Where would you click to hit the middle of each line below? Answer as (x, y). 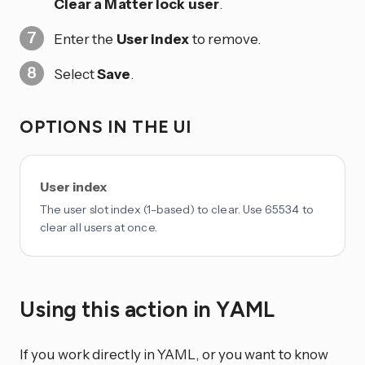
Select (75, 73)
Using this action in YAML (150, 309)
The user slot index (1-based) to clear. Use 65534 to (177, 210)
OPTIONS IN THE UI (108, 127)
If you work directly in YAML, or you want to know (174, 354)
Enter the (85, 38)
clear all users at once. (99, 228)
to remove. (225, 38)
